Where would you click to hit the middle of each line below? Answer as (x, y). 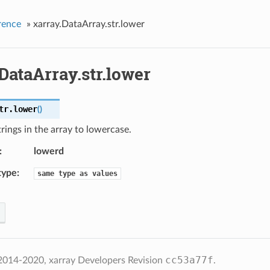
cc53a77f (189, 260)
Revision (146, 261)
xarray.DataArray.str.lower (89, 24)
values (105, 174)
